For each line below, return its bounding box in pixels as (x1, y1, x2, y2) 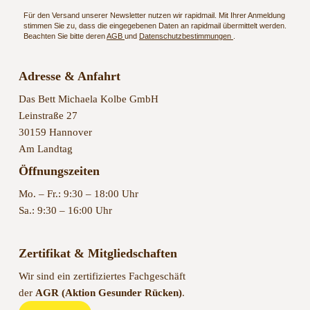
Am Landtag (18, 143, 73, 155)
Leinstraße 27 (18, 110, 77, 122)
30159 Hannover (18, 127, 92, 138)
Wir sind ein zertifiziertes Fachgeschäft (18, 271, 185, 282)
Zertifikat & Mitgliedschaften (18, 246, 177, 261)
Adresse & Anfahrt (18, 69, 120, 84)
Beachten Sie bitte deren (24, 32, 107, 41)
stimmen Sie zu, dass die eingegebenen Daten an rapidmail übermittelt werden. (24, 21, 286, 30)
